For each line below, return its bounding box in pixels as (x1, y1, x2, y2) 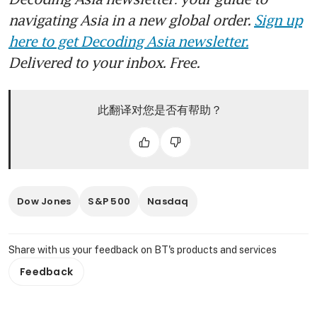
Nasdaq (147, 194, 189, 208)
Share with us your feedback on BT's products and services (8, 243, 277, 255)
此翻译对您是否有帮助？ (97, 101, 222, 117)
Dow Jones (17, 194, 71, 208)
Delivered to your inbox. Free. (8, 53, 200, 71)
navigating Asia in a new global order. (8, 11, 254, 28)
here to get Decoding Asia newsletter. (8, 32, 248, 50)
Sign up (254, 11, 302, 28)
